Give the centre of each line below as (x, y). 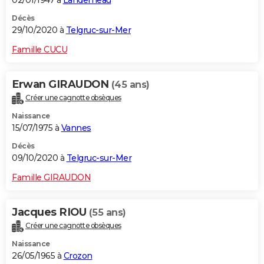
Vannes (76, 128)
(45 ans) (130, 84)
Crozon (78, 255)
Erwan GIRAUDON (62, 84)
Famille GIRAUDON (51, 177)
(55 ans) (107, 212)
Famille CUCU (39, 49)
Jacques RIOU (50, 212)
